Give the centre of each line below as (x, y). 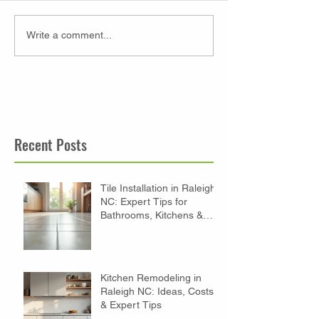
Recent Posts (51, 144)
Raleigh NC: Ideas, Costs (157, 291)
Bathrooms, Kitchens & (152, 215)
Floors (115, 228)
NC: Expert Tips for (144, 201)
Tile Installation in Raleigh (158, 188)
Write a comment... (69, 35)
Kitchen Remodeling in (151, 277)
